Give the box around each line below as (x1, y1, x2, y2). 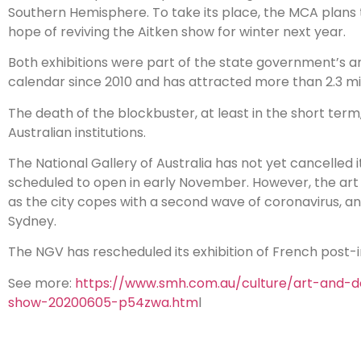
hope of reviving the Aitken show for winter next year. (8, 22, 346, 41)
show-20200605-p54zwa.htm (8, 293, 198, 312)
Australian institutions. (8, 122, 146, 142)
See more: (8, 273, 75, 293)
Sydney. (8, 212, 56, 231)
